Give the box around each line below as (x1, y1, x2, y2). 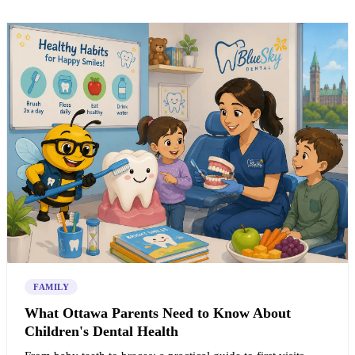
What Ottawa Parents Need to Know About (25, 304, 291, 321)
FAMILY (33, 281, 70, 292)
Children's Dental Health (25, 323, 178, 339)
